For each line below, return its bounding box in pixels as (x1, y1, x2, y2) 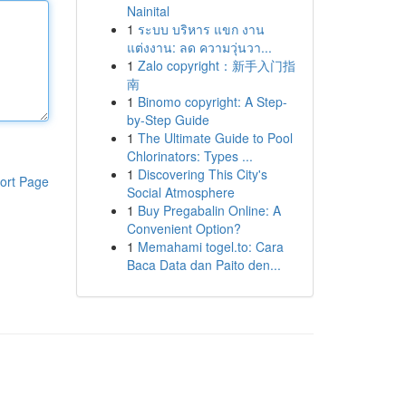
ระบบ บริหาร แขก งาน (137, 20, 265, 38)
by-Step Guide (126, 111, 209, 129)
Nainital (126, 2, 169, 20)
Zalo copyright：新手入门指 (137, 56, 295, 74)
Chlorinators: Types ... (126, 147, 253, 165)
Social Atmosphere (126, 183, 235, 201)
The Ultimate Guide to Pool (137, 129, 293, 147)
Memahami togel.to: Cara (137, 237, 284, 256)
